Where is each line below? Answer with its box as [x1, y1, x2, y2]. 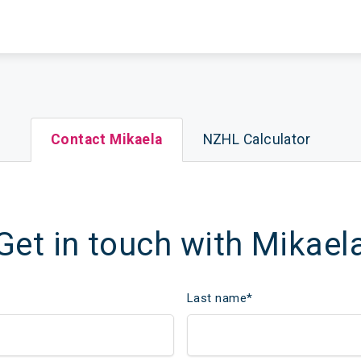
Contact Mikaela [50, 131, 163, 148]
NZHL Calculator [202, 131, 311, 148]
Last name [186, 291, 247, 306]
